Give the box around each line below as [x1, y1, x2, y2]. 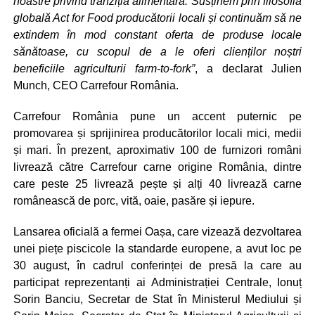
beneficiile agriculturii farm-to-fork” [13, 62, 195, 75]
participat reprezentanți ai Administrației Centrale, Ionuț [13, 276, 302, 288]
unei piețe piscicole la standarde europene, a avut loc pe [13, 242, 302, 255]
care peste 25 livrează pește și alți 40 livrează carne [13, 177, 302, 190]
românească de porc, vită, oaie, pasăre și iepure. [13, 194, 255, 207]
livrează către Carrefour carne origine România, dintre [13, 160, 302, 173]
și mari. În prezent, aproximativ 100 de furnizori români [13, 143, 302, 156]
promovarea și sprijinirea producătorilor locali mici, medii [13, 127, 302, 139]
